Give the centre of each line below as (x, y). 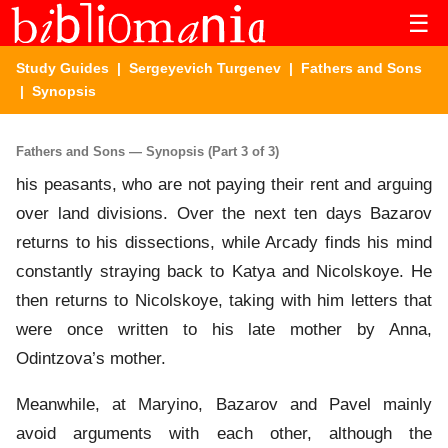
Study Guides (62, 68)
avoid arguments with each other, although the (224, 434)
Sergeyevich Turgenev (205, 68)
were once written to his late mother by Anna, (224, 330)
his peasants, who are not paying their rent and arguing (224, 185)
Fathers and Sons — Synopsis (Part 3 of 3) (147, 151)
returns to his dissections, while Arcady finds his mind (224, 243)
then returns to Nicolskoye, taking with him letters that (224, 301)
